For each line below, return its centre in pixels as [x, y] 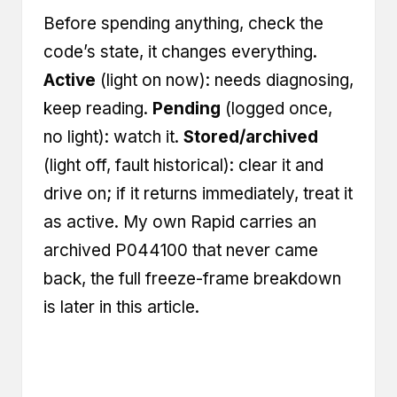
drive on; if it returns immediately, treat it [198, 193]
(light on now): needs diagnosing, [225, 80]
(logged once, [276, 108]
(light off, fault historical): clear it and [183, 165]
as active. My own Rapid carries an [180, 222]
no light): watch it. [113, 136]
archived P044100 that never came [181, 250]
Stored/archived [251, 136]
